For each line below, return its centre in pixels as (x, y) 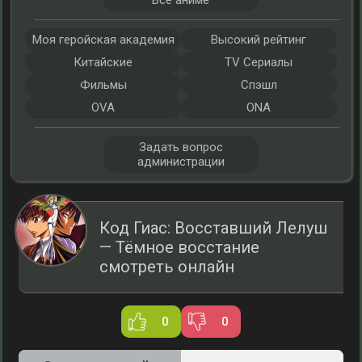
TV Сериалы (259, 62)
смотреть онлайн (167, 267)
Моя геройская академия (103, 40)
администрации (181, 162)
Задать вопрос (181, 147)
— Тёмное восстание (179, 247)
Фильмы (103, 85)
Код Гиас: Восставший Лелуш (213, 228)
